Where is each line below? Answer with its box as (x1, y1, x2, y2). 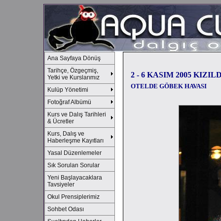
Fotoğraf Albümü (47, 99, 91, 106)
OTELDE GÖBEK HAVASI (130, 82, 207, 90)
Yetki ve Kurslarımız (47, 74, 100, 81)
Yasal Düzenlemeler (47, 149, 102, 156)
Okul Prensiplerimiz (47, 193, 100, 200)
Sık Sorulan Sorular (47, 162, 100, 169)
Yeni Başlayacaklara (47, 174, 102, 181)
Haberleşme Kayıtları (47, 137, 104, 144)
